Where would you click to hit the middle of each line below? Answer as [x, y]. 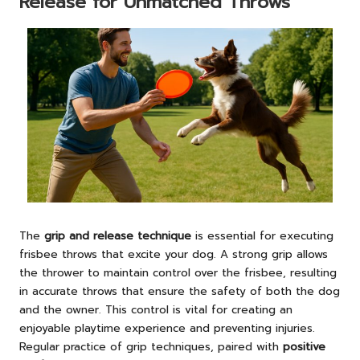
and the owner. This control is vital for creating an [156, 310]
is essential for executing [262, 236]
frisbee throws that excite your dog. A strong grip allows [174, 255]
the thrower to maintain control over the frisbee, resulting [178, 273]
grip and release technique [118, 236]
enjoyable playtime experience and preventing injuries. [167, 329]
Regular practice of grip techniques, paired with [151, 347]
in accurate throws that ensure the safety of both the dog [180, 292]
